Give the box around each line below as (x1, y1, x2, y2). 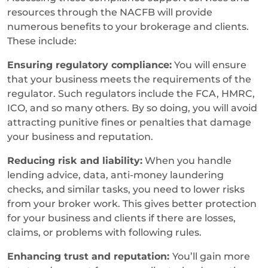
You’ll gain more (172, 250, 250, 262)
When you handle (142, 154, 232, 166)
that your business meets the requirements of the (7, 73, 251, 85)
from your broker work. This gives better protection (7, 197, 257, 209)
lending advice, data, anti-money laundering (7, 169, 224, 181)
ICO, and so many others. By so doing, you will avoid (7, 102, 257, 114)
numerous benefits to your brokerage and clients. (7, 20, 249, 32)
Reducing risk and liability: (7, 154, 142, 166)
